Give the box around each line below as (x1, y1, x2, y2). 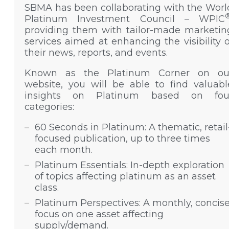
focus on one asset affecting (35, 208, 164, 220)
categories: (25, 101, 74, 112)
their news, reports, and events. (25, 47, 168, 58)
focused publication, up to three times (35, 132, 210, 144)
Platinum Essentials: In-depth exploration (35, 159, 224, 171)
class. (35, 181, 59, 193)
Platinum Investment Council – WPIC (25, 13, 225, 25)
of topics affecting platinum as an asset (35, 170, 216, 182)
